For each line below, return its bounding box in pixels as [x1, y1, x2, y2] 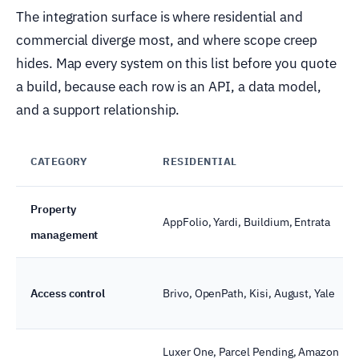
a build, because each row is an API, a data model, [16, 77, 322, 95]
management [30, 227, 99, 242]
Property [30, 201, 76, 216]
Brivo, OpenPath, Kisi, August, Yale [163, 285, 335, 301]
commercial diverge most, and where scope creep [16, 30, 318, 49]
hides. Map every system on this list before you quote [16, 54, 337, 72]
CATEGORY [30, 154, 87, 168]
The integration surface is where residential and [16, 7, 304, 26]
